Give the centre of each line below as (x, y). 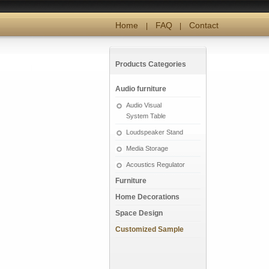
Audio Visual (144, 105)
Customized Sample (150, 229)
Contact (204, 25)
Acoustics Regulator (156, 165)
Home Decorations (147, 197)
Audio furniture (141, 89)
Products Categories (151, 64)
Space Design (139, 213)
